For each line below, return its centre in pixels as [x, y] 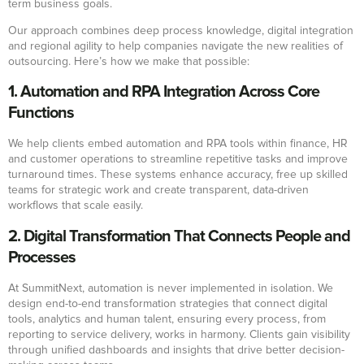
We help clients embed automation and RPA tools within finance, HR [178, 144]
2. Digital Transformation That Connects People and [179, 236]
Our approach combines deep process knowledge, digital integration [181, 30]
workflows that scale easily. [76, 206]
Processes [42, 257]
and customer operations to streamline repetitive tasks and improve [178, 160]
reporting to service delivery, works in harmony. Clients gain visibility [179, 334]
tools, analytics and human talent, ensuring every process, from [167, 319]
